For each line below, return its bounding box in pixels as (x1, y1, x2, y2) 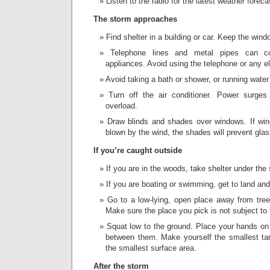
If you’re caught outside (93, 146, 182, 155)
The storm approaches (93, 14, 177, 24)
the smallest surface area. (105, 243, 196, 253)
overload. (105, 101, 137, 110)
